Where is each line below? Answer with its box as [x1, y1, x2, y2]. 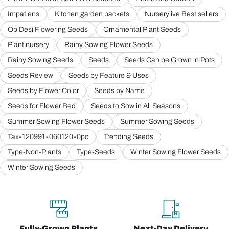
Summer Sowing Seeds [120, 118, 194, 126]
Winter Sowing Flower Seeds [130, 148, 221, 156]
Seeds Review [8, 72, 53, 80]
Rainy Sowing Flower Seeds [64, 41, 153, 49]
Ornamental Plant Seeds [103, 26, 181, 34]
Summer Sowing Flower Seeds [8, 118, 105, 126]
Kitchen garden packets [55, 10, 129, 18]
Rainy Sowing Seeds [8, 56, 73, 64]
